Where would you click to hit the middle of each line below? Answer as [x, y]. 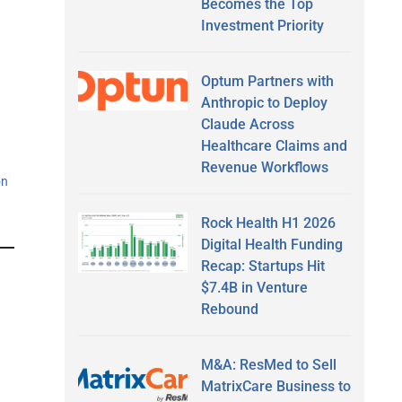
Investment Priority [262, 25]
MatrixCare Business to [275, 386]
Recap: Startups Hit [262, 266]
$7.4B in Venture [254, 287]
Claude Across [247, 124]
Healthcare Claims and [274, 145]
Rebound [229, 309]
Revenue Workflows [264, 167]
